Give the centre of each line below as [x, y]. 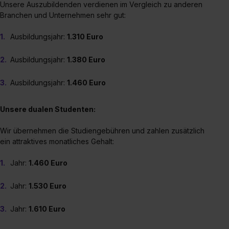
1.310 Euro [85, 36]
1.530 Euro [48, 186]
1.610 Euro [47, 209]
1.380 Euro [86, 59]
